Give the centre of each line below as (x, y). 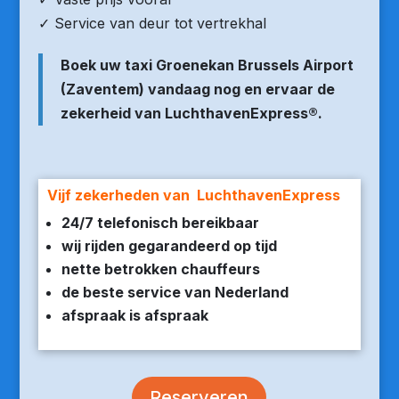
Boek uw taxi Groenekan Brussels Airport (207, 65)
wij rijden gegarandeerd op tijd (169, 246)
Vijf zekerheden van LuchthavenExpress (195, 195)
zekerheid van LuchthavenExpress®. (191, 113)
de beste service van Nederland (175, 292)
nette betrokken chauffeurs (160, 269)
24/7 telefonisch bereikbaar (160, 223)
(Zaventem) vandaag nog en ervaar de (197, 89)
